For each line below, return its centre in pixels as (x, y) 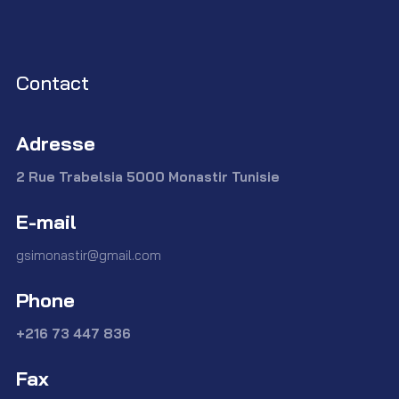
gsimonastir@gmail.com (89, 255)
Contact (53, 82)
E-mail (46, 221)
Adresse (56, 143)
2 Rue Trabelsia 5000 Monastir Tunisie (148, 176)
